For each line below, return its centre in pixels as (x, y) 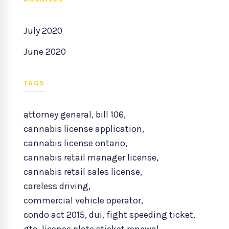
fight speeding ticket (150, 215)
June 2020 (45, 52)
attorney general (58, 115)
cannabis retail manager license (90, 158)
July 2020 (43, 31)
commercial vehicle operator (82, 201)
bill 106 (110, 115)
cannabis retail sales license (82, 172)
